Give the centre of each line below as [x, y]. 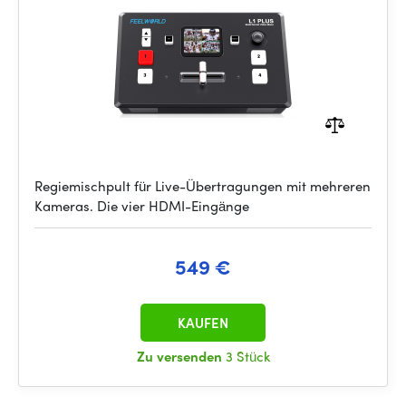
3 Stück [247, 356]
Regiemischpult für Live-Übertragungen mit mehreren [203, 186]
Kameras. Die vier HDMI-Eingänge [142, 206]
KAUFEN [203, 323]
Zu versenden [181, 356]
